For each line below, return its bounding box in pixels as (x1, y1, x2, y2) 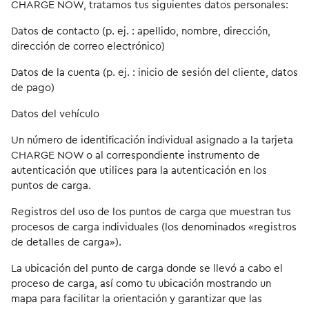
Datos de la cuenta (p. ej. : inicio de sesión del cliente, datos (11, 68, 298, 78)
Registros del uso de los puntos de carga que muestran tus (11, 207, 291, 217)
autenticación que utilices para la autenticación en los (11, 166, 267, 176)
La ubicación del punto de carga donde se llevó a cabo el (11, 263, 283, 274)
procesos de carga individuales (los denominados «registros (11, 222, 297, 232)
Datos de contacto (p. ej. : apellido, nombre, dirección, (11, 26, 270, 37)
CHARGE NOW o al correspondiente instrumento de (11, 150, 260, 161)
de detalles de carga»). (11, 237, 121, 248)
